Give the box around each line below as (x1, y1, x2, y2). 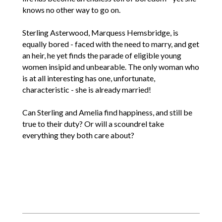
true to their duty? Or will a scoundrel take (22, 119, 164, 129)
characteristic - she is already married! (22, 85, 151, 95)
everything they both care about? (22, 130, 134, 140)
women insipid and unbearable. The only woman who (22, 62, 199, 72)
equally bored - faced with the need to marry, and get (22, 39, 199, 49)
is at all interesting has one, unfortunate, (22, 73, 155, 83)
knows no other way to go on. (22, 5, 120, 15)
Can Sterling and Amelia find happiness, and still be (22, 108, 192, 117)
